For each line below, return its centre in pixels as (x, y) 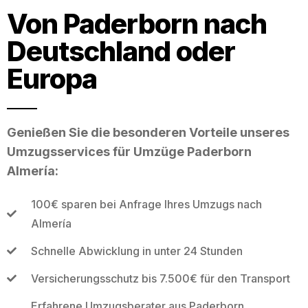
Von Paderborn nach (137, 23)
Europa (52, 78)
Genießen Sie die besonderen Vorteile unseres (148, 132)
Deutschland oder (121, 51)
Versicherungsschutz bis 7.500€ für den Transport (160, 278)
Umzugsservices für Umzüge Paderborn (129, 151)
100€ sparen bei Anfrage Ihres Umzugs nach (146, 204)
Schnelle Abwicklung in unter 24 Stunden (136, 251)
